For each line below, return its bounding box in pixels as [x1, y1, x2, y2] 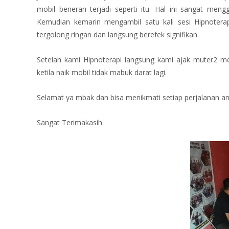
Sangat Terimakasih [37, 118, 102, 127]
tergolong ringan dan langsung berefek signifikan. [37, 30, 199, 39]
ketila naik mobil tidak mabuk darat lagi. [37, 67, 167, 77]
